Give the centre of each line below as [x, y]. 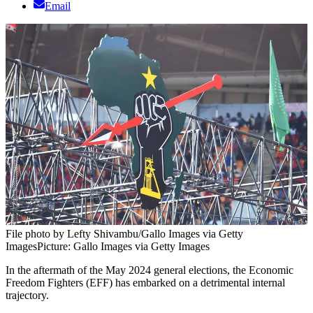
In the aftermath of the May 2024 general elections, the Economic [150, 270]
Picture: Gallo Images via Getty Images [123, 247]
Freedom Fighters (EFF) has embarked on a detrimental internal [145, 283]
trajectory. [29, 296]
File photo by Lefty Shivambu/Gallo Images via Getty [124, 234]
